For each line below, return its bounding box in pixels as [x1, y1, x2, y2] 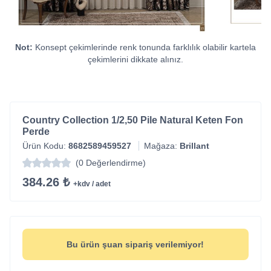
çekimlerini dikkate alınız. [87, 54, 183, 64]
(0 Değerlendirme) [76, 157, 146, 168]
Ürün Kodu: [22, 140, 68, 151]
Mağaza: [144, 140, 180, 151]
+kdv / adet [73, 179, 111, 188]
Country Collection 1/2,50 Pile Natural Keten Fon [22, 114, 243, 125]
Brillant [180, 140, 209, 151]
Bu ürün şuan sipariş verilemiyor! [67, 239, 204, 249]
